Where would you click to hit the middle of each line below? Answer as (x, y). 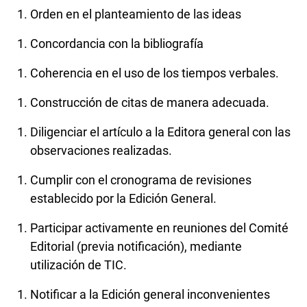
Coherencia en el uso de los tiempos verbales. (156, 73)
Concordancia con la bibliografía (118, 44)
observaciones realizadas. (102, 151)
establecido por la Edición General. (125, 199)
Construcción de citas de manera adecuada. (151, 103)
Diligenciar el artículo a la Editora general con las (160, 132)
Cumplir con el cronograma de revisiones (141, 180)
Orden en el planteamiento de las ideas (137, 14)
